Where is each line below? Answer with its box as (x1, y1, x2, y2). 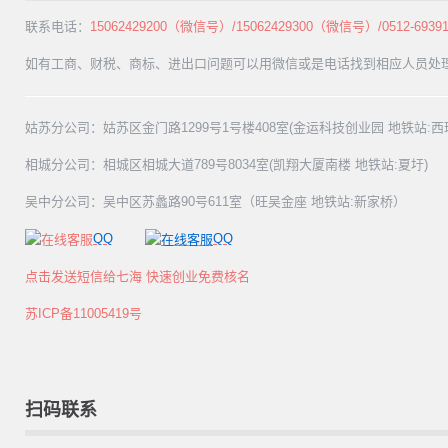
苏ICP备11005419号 (25, 305, 142, 321)
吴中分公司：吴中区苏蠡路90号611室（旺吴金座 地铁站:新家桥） (25, 194, 406, 209)
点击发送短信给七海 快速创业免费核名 (25, 268, 250, 284)
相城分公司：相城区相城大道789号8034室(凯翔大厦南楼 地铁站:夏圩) (25, 157, 428, 172)
